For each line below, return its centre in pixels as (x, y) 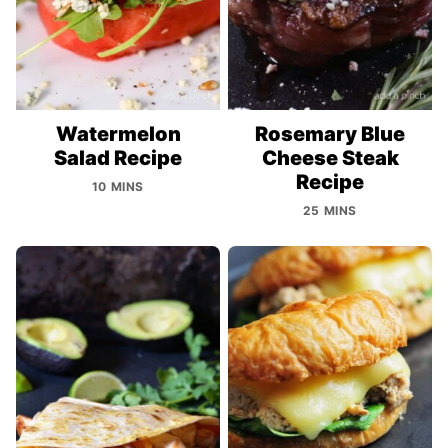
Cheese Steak (330, 158)
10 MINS (118, 187)
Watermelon (118, 134)
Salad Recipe (118, 158)
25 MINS (330, 211)
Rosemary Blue (330, 134)
